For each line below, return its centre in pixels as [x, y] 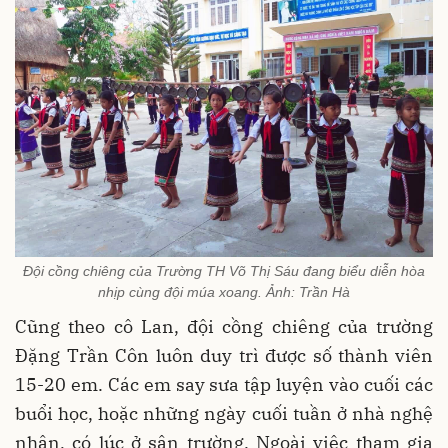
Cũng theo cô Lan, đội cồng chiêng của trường [224, 326]
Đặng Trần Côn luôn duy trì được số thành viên [224, 355]
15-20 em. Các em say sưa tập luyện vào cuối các [224, 384]
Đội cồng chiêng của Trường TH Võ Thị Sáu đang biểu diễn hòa [224, 270]
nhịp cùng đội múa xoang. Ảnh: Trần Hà [224, 291]
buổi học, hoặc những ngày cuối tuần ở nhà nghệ [224, 413]
